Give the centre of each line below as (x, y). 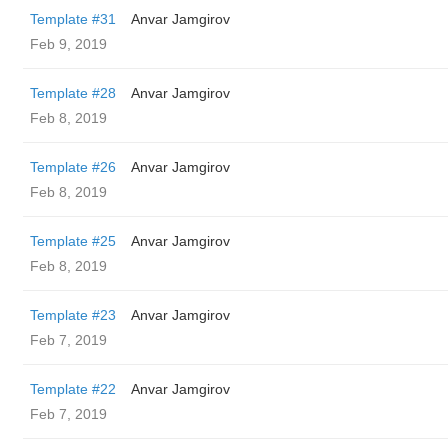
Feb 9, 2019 (68, 44)
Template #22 (73, 389)
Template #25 (73, 241)
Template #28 (73, 93)
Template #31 (73, 19)
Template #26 (73, 167)
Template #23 (73, 315)
